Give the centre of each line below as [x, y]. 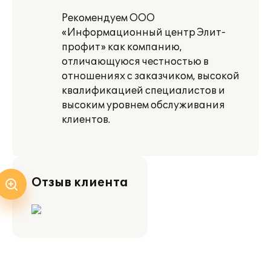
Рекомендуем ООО [108, 18]
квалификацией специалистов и [143, 91]
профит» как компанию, [122, 47]
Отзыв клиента [80, 183]
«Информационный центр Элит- [144, 33]
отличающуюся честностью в [135, 62]
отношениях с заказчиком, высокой [151, 76]
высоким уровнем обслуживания [143, 105]
